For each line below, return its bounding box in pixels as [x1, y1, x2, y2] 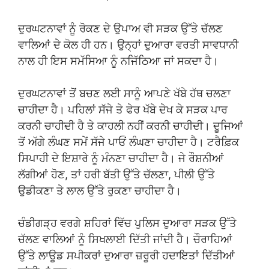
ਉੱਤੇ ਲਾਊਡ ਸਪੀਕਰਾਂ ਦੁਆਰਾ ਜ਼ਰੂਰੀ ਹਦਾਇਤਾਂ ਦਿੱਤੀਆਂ [18, 249, 235, 262]
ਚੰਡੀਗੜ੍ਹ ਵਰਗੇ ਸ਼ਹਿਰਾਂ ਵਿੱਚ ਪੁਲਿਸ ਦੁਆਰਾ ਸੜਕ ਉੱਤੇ [18, 216, 237, 229]
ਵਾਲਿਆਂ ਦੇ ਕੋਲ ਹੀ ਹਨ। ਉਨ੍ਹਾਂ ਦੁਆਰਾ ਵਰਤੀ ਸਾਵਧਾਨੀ [18, 38, 238, 51]
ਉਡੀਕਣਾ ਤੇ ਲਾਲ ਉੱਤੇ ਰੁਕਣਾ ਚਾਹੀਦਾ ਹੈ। [18, 184, 181, 197]
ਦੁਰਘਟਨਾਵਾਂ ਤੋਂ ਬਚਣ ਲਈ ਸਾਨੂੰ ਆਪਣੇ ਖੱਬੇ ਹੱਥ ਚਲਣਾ [18, 86, 231, 100]
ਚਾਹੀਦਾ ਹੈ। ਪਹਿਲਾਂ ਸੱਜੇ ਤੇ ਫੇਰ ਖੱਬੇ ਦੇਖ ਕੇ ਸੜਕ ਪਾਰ [18, 103, 228, 116]
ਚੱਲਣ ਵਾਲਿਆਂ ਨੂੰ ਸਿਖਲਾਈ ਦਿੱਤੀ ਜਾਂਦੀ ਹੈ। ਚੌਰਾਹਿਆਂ [18, 232, 232, 246]
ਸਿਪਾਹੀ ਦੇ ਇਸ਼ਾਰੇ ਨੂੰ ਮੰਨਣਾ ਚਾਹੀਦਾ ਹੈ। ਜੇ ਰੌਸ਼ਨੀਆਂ [18, 151, 224, 165]
